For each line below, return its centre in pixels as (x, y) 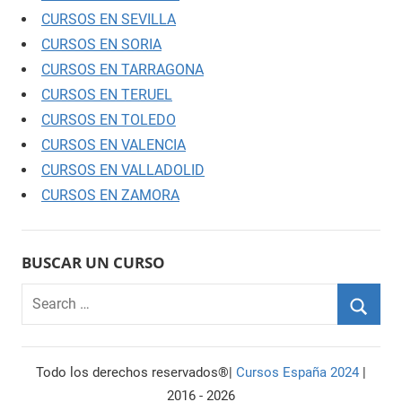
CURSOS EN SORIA (101, 44)
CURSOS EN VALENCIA (114, 144)
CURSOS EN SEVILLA (109, 19)
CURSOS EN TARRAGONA (122, 69)
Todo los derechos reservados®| (136, 373)
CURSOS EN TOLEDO (109, 119)
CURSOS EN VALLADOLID (123, 170)
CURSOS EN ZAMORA (110, 195)
